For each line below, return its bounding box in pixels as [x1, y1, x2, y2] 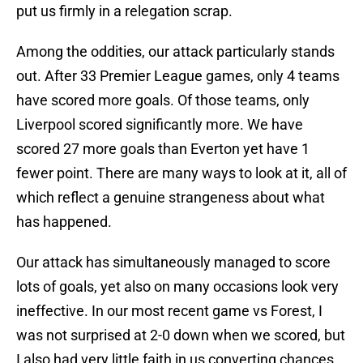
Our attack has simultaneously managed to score [16, 254, 331, 271]
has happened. [16, 213, 112, 231]
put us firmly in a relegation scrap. [16, 2, 233, 20]
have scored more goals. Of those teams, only [16, 92, 310, 109]
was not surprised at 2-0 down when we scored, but [16, 327, 345, 344]
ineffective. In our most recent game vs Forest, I [16, 302, 322, 320]
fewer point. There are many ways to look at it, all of [16, 164, 347, 182]
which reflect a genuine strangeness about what [16, 189, 325, 207]
